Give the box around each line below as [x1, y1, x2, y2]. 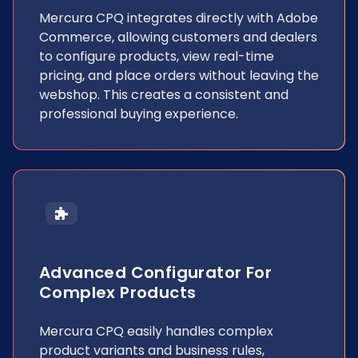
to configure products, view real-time [39, 47, 274, 66]
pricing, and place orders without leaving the [39, 66, 319, 85]
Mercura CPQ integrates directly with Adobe [39, 9, 318, 27]
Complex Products [39, 281, 197, 304]
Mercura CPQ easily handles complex [39, 322, 273, 340]
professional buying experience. [39, 105, 238, 123]
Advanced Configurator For [39, 261, 272, 284]
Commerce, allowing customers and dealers [39, 28, 317, 46]
